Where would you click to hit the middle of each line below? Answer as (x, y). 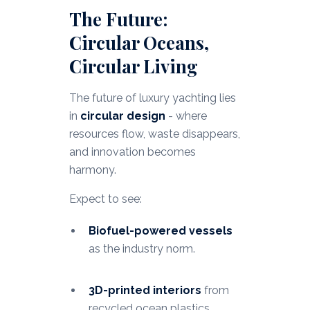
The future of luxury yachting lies (152, 98)
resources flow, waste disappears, (154, 134)
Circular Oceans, (139, 43)
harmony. (92, 170)
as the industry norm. (142, 249)
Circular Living (133, 66)
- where (186, 116)
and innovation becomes (132, 152)
